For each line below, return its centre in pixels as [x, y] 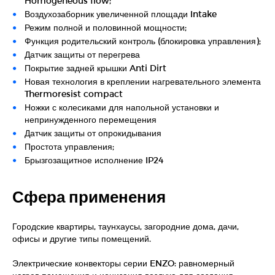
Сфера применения [89, 196]
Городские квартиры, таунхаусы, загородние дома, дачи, [126, 226]
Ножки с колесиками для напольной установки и [122, 107]
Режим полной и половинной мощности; [106, 27]
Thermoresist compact [74, 93]
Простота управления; [69, 146]
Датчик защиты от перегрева [82, 54]
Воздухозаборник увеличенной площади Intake [121, 14]
